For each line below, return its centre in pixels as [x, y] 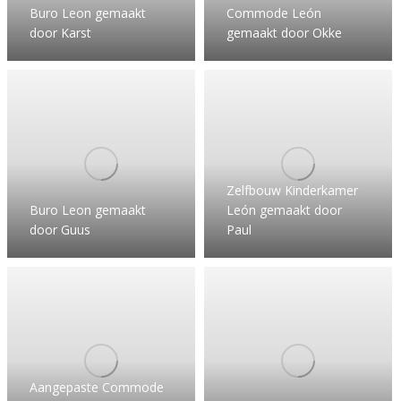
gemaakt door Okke [284, 32]
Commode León [274, 13]
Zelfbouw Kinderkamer [292, 190]
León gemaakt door [284, 209]
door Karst [60, 32]
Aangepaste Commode [97, 387]
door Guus [60, 229]
